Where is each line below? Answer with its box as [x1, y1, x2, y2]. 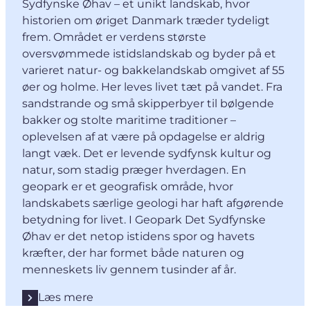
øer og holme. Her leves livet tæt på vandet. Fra [22, 80, 282, 94]
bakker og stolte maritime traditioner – [22, 113, 236, 127]
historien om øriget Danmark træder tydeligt [22, 14, 270, 28]
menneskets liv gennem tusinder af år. [22, 263, 236, 277]
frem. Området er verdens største [22, 30, 206, 44]
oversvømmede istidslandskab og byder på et [22, 47, 276, 61]
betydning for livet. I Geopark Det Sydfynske [22, 213, 266, 227]
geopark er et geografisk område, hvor [22, 180, 233, 194]
